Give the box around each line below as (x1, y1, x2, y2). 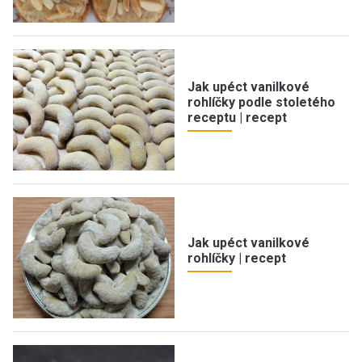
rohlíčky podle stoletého (187, 95, 335, 111)
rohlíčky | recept (187, 250, 286, 266)
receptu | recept (187, 110, 287, 126)
